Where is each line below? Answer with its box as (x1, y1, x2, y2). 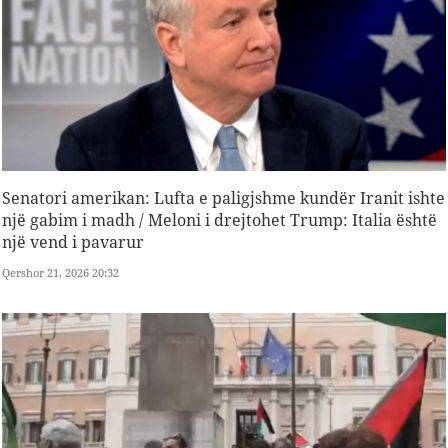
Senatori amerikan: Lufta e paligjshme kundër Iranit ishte (2, 186, 445, 209)
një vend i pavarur (2, 230, 144, 253)
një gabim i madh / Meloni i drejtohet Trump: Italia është (2, 208, 437, 231)
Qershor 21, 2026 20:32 (2, 264, 119, 280)
